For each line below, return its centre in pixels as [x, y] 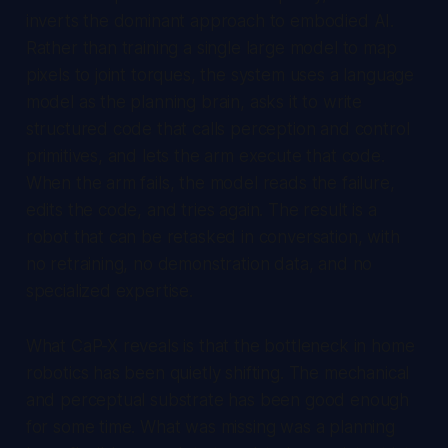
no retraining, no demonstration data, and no [199, 263]
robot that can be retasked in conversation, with [212, 236]
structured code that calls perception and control [217, 128]
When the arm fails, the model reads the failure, [210, 182]
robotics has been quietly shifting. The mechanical [217, 372]
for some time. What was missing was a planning [210, 426]
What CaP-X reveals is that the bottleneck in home [220, 345]
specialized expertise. [109, 290]
